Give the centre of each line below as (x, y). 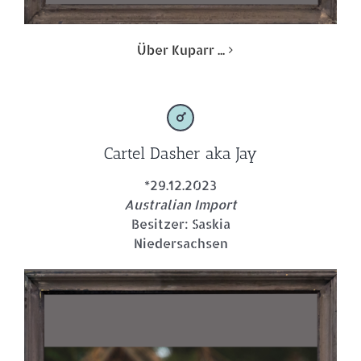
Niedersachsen (180, 243)
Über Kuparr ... (180, 50)
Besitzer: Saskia (180, 224)
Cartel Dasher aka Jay (180, 154)
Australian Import (180, 205)
